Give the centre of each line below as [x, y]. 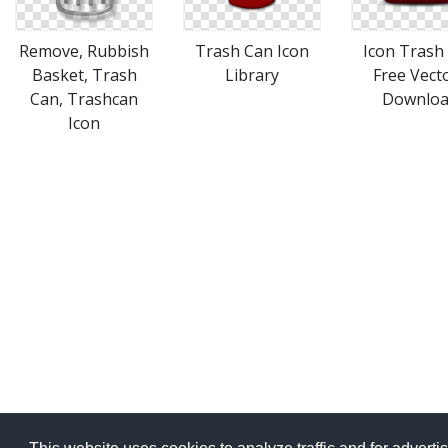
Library [252, 75]
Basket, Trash [84, 75]
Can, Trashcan [84, 99]
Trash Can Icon [252, 51]
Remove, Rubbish [84, 51]
